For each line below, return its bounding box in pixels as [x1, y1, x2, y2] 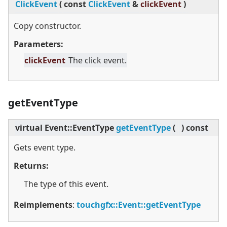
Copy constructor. [14, 20, 81, 32]
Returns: [14, 160, 49, 172]
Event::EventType [45, 122, 114, 134]
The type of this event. [24, 178, 108, 190]
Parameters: [14, 39, 63, 50]
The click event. [68, 55, 127, 66]
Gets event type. [14, 142, 75, 154]
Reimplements [14, 199, 72, 211]
